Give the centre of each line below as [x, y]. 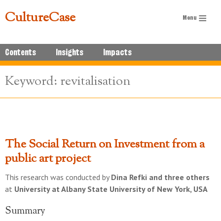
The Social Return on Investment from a [105, 145]
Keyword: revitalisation [68, 82]
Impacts [117, 52]
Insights [70, 52]
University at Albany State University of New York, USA [111, 189]
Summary [25, 211]
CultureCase [40, 18]
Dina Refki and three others [160, 177]
